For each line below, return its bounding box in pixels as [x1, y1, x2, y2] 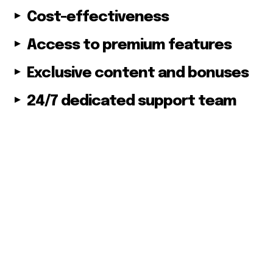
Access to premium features [27, 38, 232, 54]
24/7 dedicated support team [27, 94, 236, 110]
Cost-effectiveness [27, 10, 169, 26]
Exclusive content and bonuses [27, 66, 249, 82]
